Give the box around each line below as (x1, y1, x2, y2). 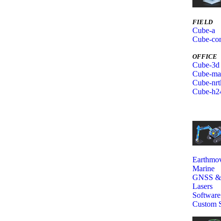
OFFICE (192, 53, 217, 60)
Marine (192, 164, 215, 173)
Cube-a (192, 26, 215, 35)
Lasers (192, 182, 213, 190)
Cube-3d (192, 61, 220, 69)
